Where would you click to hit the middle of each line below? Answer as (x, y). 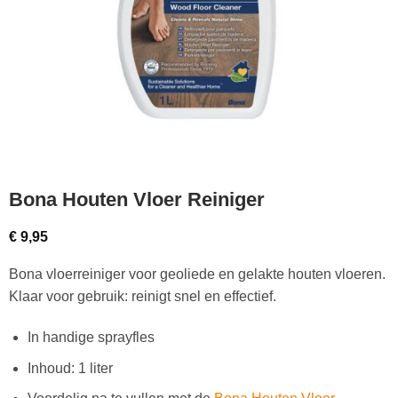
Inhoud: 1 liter (70, 368)
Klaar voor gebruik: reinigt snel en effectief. (142, 297)
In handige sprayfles (91, 337)
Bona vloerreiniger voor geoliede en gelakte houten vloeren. (197, 275)
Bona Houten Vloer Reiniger (136, 199)
